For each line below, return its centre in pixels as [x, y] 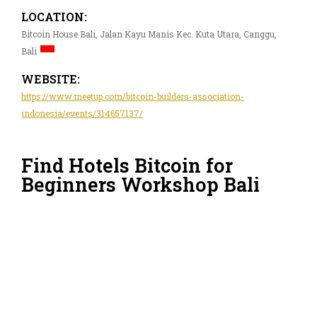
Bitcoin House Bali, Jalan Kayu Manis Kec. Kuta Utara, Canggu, [149, 34]
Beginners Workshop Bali [140, 185]
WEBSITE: [51, 79]
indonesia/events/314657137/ [82, 113]
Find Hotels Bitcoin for [127, 166]
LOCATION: [54, 16]
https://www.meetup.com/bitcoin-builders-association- [133, 96]
